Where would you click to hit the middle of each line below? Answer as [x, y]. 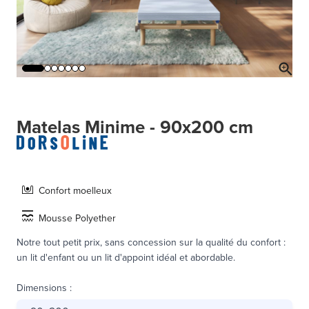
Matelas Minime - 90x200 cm [135, 127]
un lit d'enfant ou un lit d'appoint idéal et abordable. [126, 257]
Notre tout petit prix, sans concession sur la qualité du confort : [151, 242]
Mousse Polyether [77, 218]
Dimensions [42, 288]
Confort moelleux [75, 190]
